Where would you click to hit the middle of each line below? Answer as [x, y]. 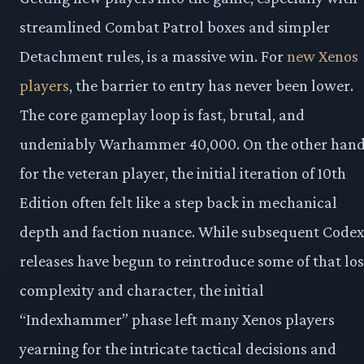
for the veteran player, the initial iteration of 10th [183, 173]
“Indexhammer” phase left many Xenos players [177, 320]
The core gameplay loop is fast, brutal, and [162, 115]
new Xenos [323, 56]
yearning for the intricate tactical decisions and [178, 349]
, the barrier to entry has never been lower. [211, 86]
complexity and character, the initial [142, 290]
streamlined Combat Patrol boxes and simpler [175, 27]
